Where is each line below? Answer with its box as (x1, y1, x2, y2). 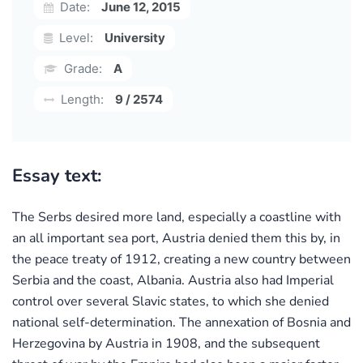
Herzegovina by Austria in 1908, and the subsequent (12, 334, 320, 352)
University (105, 29, 165, 45)
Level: (56, 29, 93, 45)
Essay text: (12, 163, 101, 188)
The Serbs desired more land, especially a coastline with (12, 207, 341, 226)
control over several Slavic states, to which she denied (12, 292, 329, 310)
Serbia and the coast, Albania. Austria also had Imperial (12, 271, 334, 289)
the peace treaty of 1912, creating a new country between (12, 250, 351, 268)
